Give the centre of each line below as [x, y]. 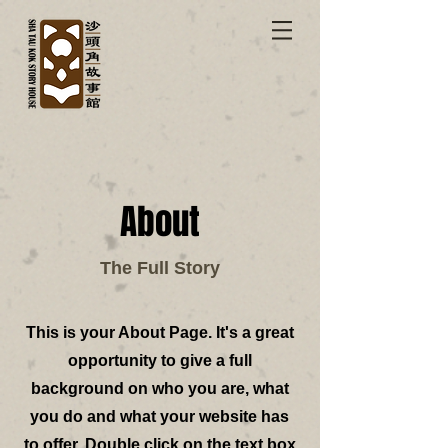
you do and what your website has [159, 416]
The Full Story [160, 268]
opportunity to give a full [159, 360]
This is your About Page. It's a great [159, 332]
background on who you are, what [159, 388]
